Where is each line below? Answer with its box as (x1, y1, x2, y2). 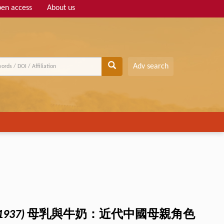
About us (47, 4, 75, 12)
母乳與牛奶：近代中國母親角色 (24, 209, 195, 221)
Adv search (132, 62, 168, 71)
